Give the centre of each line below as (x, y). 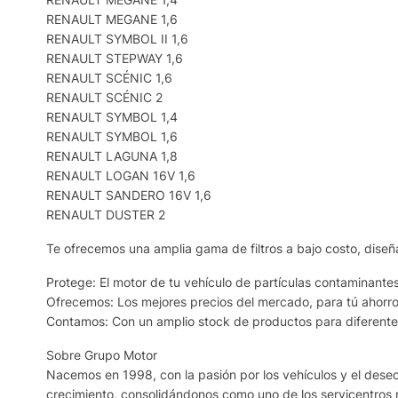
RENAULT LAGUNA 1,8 (112, 156)
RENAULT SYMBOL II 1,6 (117, 39)
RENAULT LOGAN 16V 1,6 (121, 175)
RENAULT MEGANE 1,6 (112, 19)
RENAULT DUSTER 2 (106, 215)
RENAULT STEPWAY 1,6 (115, 58)
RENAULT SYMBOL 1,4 (112, 117)
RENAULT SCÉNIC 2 (104, 97)
